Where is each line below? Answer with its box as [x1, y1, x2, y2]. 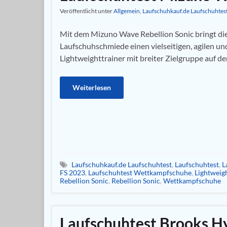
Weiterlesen [72, 83, 111, 92]
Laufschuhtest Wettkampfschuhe [88, 168, 192, 177]
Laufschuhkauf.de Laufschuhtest [71, 160, 172, 169]
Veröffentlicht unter [60, 7, 113, 15]
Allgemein [113, 7, 140, 15]
